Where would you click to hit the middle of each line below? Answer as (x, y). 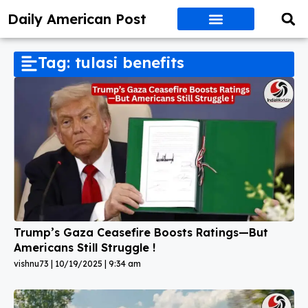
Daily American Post (77, 19)
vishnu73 (32, 263)
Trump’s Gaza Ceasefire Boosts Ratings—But (141, 232)
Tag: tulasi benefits (111, 63)
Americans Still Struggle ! (85, 247)
